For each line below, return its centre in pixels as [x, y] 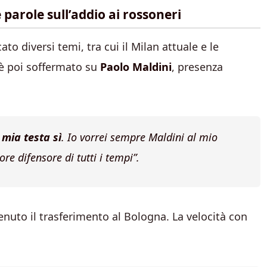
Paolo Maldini [136, 66]
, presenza [197, 66]
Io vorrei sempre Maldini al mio [142, 137]
